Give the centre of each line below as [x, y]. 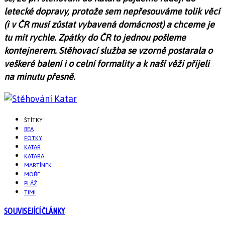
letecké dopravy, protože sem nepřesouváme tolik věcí [112, 12]
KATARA [34, 156]
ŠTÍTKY [33, 120]
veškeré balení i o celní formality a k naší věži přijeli [107, 64]
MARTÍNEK [38, 165]
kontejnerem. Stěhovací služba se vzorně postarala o [108, 51]
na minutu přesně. [40, 77]
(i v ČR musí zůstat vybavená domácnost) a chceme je [109, 25]
